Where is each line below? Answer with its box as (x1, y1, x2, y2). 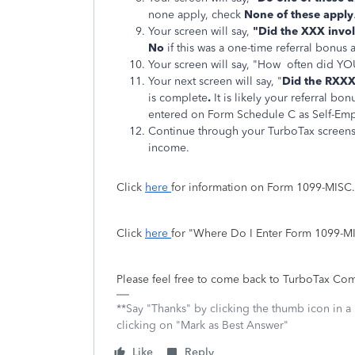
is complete (148, 91, 208, 105)
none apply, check (148, 8, 244, 21)
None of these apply (244, 8, 353, 21)
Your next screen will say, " (148, 74, 282, 88)
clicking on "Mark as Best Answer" (116, 319, 288, 332)
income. (148, 141, 189, 155)
